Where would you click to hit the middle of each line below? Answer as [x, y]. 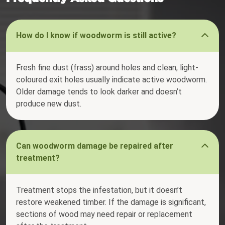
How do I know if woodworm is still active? [96, 36]
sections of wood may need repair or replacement [104, 214]
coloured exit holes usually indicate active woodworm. [111, 80]
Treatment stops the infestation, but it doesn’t [99, 190]
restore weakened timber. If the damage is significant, [111, 202]
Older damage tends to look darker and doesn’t [99, 92]
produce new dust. [49, 104]
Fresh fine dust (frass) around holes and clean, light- [107, 68]
